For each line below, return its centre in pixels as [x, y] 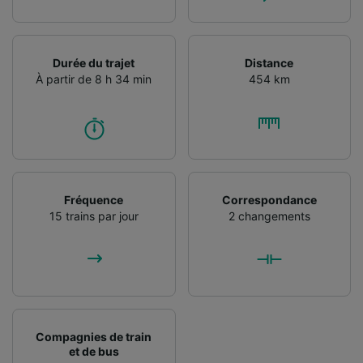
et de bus [94, 351]
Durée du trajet [94, 62]
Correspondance [269, 199]
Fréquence [94, 199]
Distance [269, 62]
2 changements [269, 216]
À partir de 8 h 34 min [94, 79]
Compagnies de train [94, 336]
